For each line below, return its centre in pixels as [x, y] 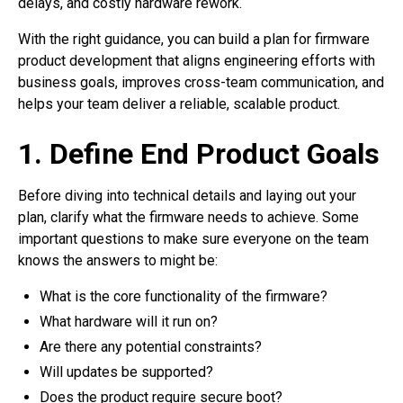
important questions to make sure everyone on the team [193, 239]
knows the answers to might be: [118, 261]
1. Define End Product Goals [199, 154]
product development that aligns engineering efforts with [197, 61]
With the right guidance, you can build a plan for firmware [194, 40]
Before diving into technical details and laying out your [187, 196]
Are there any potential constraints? [151, 347]
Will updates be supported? [126, 372]
